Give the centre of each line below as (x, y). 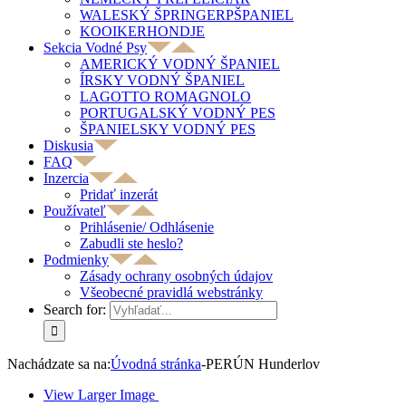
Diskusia (68, 145)
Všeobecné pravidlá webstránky (171, 292)
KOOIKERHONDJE (142, 31)
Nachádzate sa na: (59, 364)
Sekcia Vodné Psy (95, 48)
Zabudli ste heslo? (131, 243)
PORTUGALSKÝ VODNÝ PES (178, 113)
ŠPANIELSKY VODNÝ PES (168, 129)
